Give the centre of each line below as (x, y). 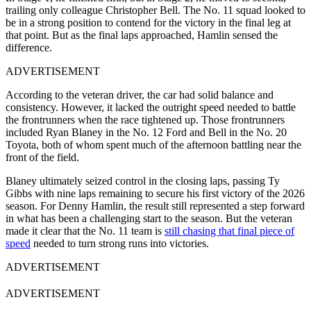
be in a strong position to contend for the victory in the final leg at (148, 23)
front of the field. (42, 158)
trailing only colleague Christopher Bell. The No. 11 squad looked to (155, 10)
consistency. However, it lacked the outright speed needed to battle (151, 108)
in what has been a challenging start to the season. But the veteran (149, 219)
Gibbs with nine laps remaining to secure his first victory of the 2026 (155, 194)
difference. (29, 48)
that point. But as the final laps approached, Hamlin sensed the (142, 35)
